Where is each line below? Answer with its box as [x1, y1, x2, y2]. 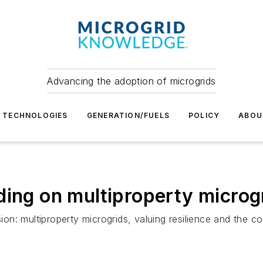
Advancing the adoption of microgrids [47, 75, 216, 87]
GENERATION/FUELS [86, 111, 170, 120]
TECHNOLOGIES [2, 111, 68, 120]
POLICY [188, 111, 220, 120]
